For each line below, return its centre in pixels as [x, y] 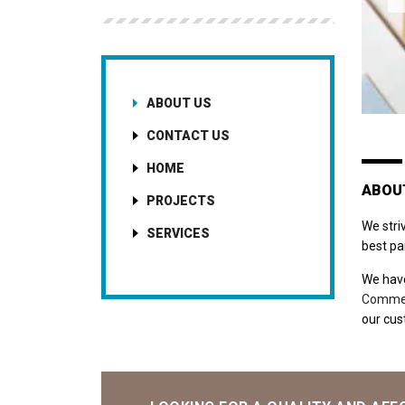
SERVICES [178, 233]
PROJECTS [181, 200]
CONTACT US [188, 135]
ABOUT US [179, 103]
